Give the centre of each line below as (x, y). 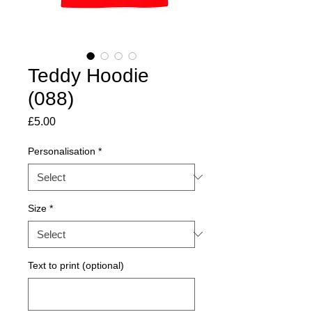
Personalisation (62, 151)
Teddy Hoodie (88, 75)
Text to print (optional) (76, 265)
